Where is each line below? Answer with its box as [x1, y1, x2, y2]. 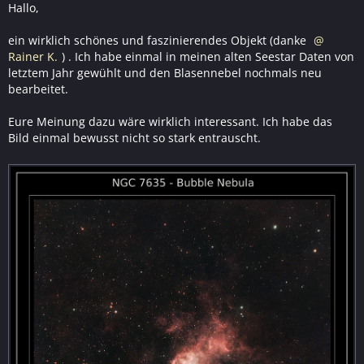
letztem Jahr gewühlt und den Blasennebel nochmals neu [8, 65, 322, 81]
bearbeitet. [8, 81, 68, 97]
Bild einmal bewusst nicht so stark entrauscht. [8, 130, 261, 146]
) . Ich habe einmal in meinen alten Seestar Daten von [62, 49, 354, 65]
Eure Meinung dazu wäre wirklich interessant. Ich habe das [8, 114, 332, 130]
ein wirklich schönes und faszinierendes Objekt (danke [8, 32, 310, 49]
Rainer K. [8, 49, 58, 65]
